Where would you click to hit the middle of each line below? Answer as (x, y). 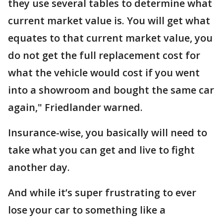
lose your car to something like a (87, 210)
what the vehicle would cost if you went (104, 72)
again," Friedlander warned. (75, 107)
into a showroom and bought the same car (111, 90)
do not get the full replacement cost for (104, 55)
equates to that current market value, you (110, 38)
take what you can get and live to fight (101, 150)
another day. (40, 167)
